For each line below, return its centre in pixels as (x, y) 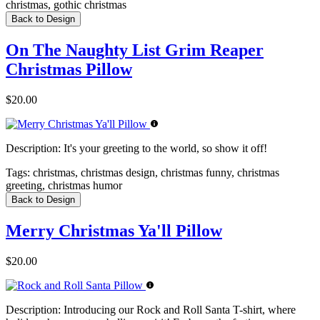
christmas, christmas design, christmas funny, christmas (155, 173)
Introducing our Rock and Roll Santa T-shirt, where (178, 309)
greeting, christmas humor (64, 186)
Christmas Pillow (69, 70)
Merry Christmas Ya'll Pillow (114, 230)
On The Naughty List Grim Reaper (135, 50)
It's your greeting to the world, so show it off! (164, 149)
